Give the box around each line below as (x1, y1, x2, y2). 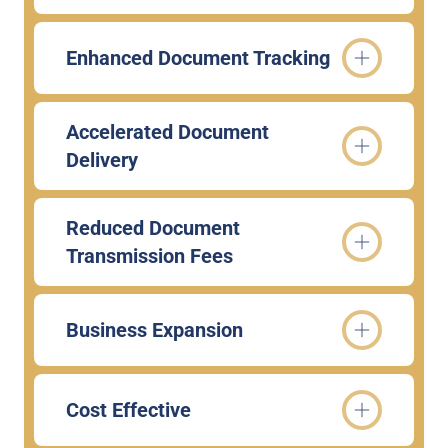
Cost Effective (66, 398, 191, 422)
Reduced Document (66, 216, 240, 240)
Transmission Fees (66, 244, 233, 268)
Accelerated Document (66, 120, 269, 144)
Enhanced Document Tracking (66, 46, 330, 70)
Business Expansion (66, 318, 243, 342)
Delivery (66, 148, 138, 172)
